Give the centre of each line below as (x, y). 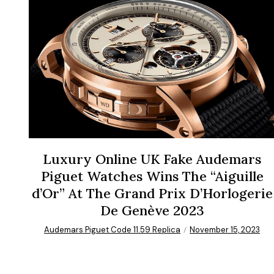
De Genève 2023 (152, 210)
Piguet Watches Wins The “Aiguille (152, 176)
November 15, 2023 (225, 229)
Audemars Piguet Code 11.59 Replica (113, 229)
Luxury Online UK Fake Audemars (152, 159)
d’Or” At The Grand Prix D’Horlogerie (152, 193)
